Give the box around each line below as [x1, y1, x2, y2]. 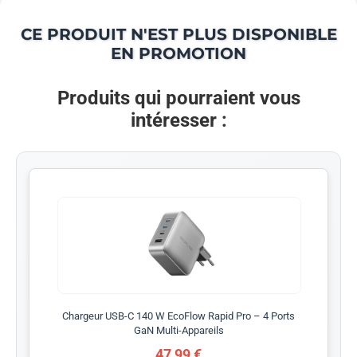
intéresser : [130, 108, 227, 131]
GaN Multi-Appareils [133, 324, 224, 336]
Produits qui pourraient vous [57, 86, 300, 109]
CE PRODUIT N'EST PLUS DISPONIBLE [20, 24, 337, 44]
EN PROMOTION [111, 43, 246, 63]
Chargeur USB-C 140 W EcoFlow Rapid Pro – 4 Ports [62, 309, 295, 322]
